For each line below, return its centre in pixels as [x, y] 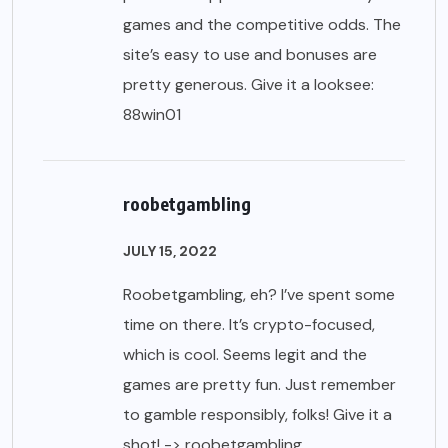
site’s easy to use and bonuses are [250, 54]
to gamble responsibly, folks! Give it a [257, 414]
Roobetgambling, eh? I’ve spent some [259, 294]
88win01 [152, 114]
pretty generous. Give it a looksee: [248, 84]
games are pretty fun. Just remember [259, 384]
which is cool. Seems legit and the [245, 354]
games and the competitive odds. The [262, 24]
